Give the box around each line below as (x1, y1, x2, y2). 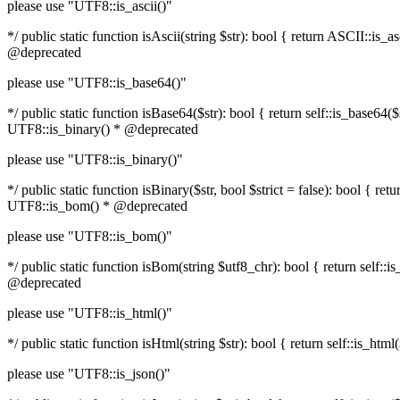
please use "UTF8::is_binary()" (7, 152, 183, 167)
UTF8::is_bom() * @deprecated (7, 198, 187, 213)
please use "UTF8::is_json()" (7, 366, 171, 381)
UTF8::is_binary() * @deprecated (7, 121, 198, 137)
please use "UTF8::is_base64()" (7, 75, 187, 90)
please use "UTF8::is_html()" (7, 305, 172, 321)
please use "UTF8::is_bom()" (7, 229, 172, 244)
